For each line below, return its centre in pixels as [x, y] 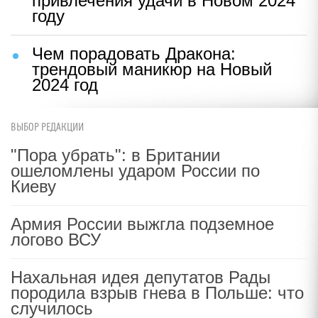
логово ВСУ [56, 240]
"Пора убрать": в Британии [115, 155]
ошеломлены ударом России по [135, 171]
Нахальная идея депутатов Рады [141, 277]
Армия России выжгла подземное [142, 224]
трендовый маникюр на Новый [152, 69]
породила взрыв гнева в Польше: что [157, 293]
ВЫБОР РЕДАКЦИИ [47, 127]
